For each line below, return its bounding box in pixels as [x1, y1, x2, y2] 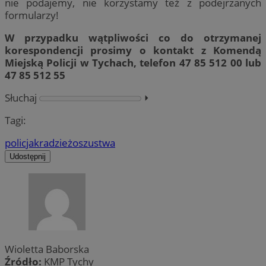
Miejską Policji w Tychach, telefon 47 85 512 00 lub [5, 55, 261, 69]
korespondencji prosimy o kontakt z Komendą [5, 43, 261, 57]
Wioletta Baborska [5, 242, 89, 256]
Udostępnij [9, 152, 46, 161]
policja [5, 136, 34, 150]
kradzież [34, 136, 72, 150]
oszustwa [72, 136, 115, 150]
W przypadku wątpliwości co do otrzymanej [5, 30, 261, 45]
